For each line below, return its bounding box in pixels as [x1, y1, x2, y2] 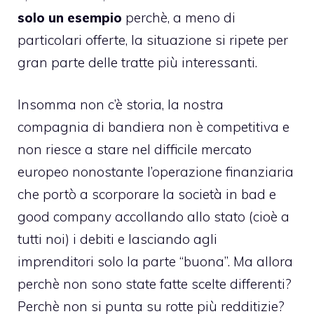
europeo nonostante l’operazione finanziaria [18, 163, 294, 181]
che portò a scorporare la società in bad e [18, 186, 276, 203]
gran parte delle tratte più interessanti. [18, 53, 257, 71]
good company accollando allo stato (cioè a [18, 208, 289, 226]
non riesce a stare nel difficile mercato [18, 141, 252, 158]
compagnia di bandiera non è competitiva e [18, 118, 289, 136]
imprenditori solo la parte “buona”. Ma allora [18, 253, 293, 271]
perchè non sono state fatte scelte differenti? [18, 275, 292, 293]
